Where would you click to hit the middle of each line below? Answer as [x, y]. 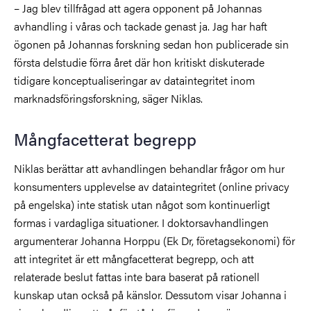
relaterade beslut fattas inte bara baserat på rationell [137, 276]
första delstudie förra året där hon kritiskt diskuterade [139, 62]
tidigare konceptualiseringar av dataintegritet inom [134, 80]
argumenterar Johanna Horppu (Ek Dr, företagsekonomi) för [154, 240]
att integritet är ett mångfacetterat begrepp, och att [134, 258]
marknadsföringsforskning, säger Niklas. [110, 98]
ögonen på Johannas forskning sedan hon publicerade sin [151, 44]
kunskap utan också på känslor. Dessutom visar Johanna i [150, 294]
